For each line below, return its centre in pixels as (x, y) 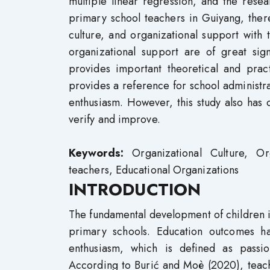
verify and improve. (115, 119)
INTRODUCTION (135, 190)
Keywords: (96, 153)
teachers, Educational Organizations (154, 170)
